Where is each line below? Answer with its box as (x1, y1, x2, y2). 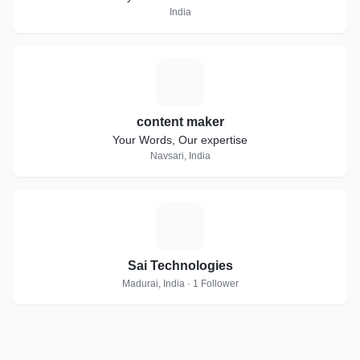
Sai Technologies (127, 259, 233, 272)
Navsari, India (149, 150, 211, 162)
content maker (136, 115, 224, 129)
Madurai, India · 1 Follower (121, 278, 239, 289)
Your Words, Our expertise (112, 133, 247, 146)
